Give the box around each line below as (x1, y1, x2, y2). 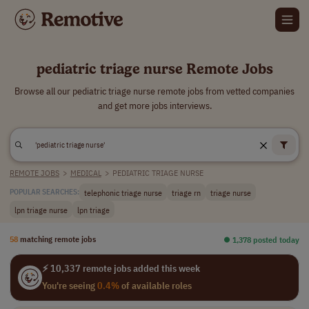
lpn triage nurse (14, 203, 68, 215)
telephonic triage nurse (84, 186, 162, 198)
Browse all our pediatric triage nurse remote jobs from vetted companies (14, 85, 295, 97)
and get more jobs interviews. (97, 99, 212, 112)
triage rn (172, 186, 201, 198)
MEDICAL (70, 168, 101, 178)
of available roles (119, 279, 192, 292)
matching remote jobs (20, 233, 96, 244)
